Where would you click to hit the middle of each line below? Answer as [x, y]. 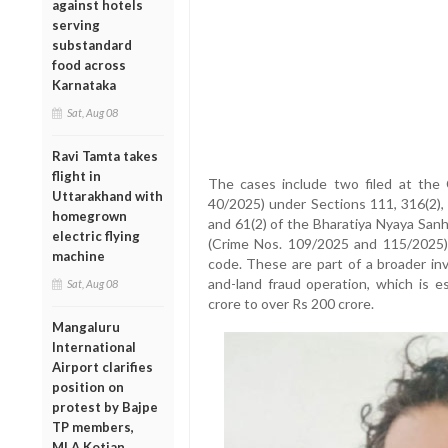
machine [78, 255]
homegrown [89, 215]
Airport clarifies [102, 366]
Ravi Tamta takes [105, 155]
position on [88, 386]
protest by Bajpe [105, 406]
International [94, 346]
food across [89, 64]
